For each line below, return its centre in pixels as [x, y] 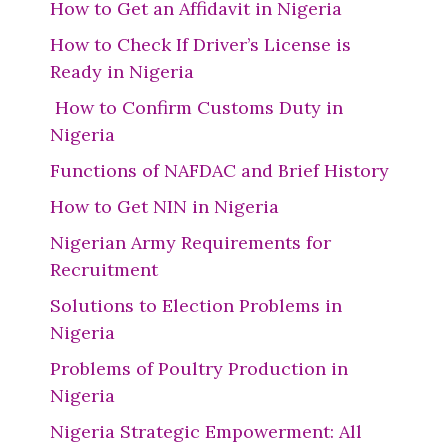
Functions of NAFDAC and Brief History [219, 170]
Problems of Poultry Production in [199, 368]
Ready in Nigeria [122, 71]
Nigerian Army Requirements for [190, 242]
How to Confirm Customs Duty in [196, 107]
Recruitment [104, 269]
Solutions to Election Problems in [196, 305]
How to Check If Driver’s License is [200, 44]
